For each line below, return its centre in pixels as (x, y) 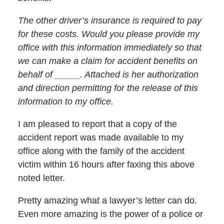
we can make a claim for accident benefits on (107, 61)
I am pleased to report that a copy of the (97, 124)
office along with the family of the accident (101, 151)
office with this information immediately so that (109, 48)
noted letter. (41, 178)
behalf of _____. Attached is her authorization (108, 75)
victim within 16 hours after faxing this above (106, 165)
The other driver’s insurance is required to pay (109, 21)
